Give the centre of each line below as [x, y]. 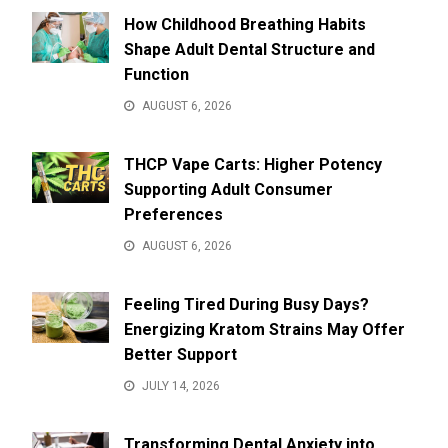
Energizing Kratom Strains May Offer [264, 329]
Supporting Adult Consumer [228, 189]
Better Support [180, 354]
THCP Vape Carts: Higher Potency [252, 164]
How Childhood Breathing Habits [244, 24]
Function [156, 74]
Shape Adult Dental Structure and [249, 49]
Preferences [173, 214]
